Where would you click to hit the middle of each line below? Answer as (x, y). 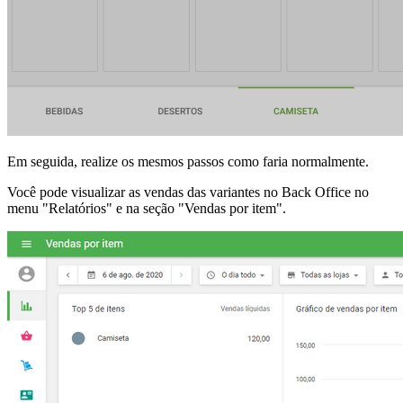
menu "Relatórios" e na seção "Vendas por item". (147, 209)
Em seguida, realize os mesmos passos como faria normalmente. (188, 162)
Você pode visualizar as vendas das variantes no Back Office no (188, 193)
